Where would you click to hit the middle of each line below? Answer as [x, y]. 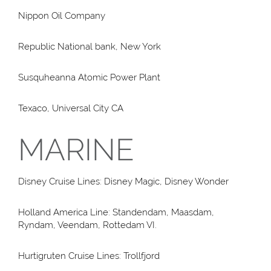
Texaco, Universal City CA [71, 108]
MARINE [76, 150]
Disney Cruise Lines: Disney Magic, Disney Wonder [123, 182]
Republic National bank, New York [90, 46]
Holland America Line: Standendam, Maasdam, [116, 213]
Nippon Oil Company [62, 15]
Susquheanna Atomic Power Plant [89, 77]
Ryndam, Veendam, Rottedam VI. [87, 225]
